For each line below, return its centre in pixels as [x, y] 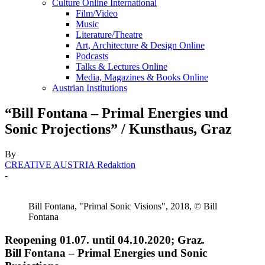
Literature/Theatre [109, 35]
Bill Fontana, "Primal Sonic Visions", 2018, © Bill [123, 206]
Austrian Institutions [90, 88]
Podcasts [92, 56]
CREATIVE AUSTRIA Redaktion [70, 164]
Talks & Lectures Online [122, 67]
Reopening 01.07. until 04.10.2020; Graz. [105, 240]
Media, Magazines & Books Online [142, 77]
